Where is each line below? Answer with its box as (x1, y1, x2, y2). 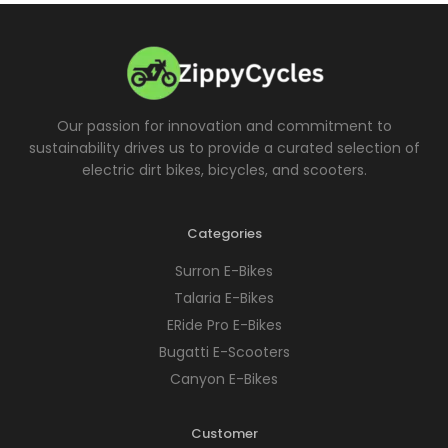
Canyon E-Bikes (170, 368, 278, 389)
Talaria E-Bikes (174, 287, 274, 308)
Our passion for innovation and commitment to (56, 115, 392, 136)
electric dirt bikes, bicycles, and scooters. (81, 159, 367, 180)
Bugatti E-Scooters (158, 341, 290, 362)
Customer (190, 423, 258, 443)
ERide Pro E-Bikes (166, 314, 282, 335)
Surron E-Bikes (175, 260, 273, 281)
